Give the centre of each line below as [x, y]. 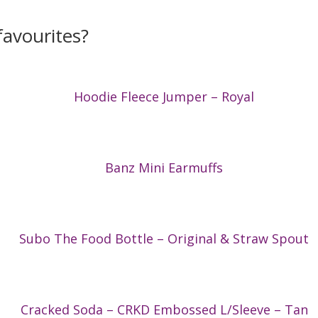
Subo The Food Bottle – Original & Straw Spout [164, 239]
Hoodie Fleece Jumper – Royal [164, 97]
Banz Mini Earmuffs [164, 168]
